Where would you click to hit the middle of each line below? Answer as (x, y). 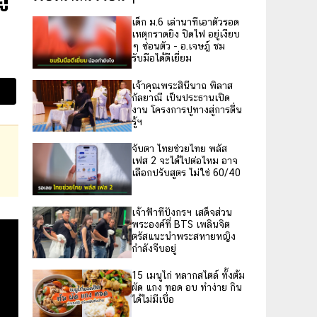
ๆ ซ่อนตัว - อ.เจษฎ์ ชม (178, 46)
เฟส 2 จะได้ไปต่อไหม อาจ (185, 161)
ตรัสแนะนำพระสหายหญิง (184, 236)
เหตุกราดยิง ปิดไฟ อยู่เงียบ (186, 34)
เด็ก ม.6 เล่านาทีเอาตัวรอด (185, 22)
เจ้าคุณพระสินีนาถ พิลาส (182, 85)
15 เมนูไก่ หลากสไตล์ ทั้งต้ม (188, 275)
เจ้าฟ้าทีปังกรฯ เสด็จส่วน (182, 212)
